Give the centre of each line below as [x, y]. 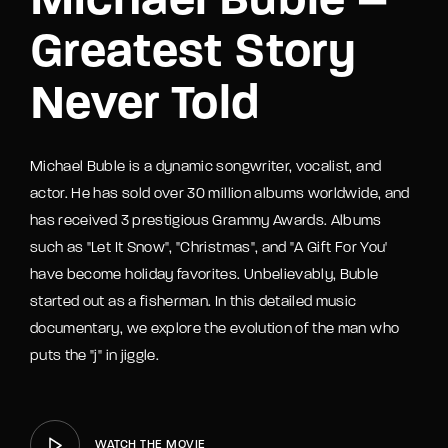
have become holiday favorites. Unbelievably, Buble [204, 276]
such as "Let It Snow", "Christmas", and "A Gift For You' [209, 249]
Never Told [145, 106]
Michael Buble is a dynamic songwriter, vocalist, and [206, 168]
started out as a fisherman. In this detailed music [193, 303]
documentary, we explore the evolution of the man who [215, 330]
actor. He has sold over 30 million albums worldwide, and [220, 195]
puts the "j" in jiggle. [95, 357]
